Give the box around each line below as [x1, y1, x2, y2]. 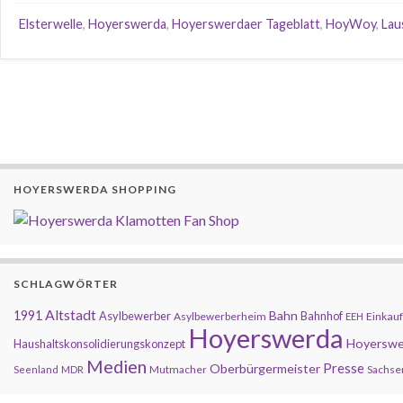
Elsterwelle [19, 16, 83, 31]
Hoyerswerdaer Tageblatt [172, 16, 320, 31]
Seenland [13, 363, 58, 375]
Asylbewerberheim [174, 309, 266, 323]
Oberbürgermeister [210, 361, 320, 376]
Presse [323, 360, 364, 376]
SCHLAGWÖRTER [13, 277, 118, 291]
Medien [86, 355, 147, 377]
